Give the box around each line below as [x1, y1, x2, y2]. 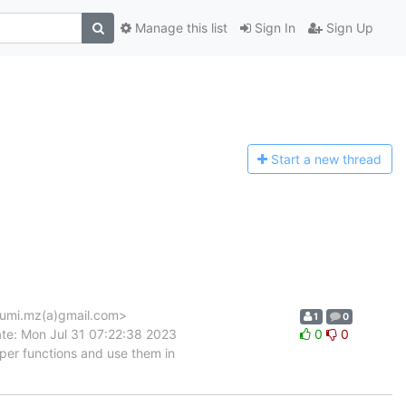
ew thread [322, 151, 382, 168]
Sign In [251, 20, 295, 36]
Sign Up [323, 20, 373, 36]
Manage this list [131, 20, 227, 36]
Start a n [271, 151, 323, 168]
